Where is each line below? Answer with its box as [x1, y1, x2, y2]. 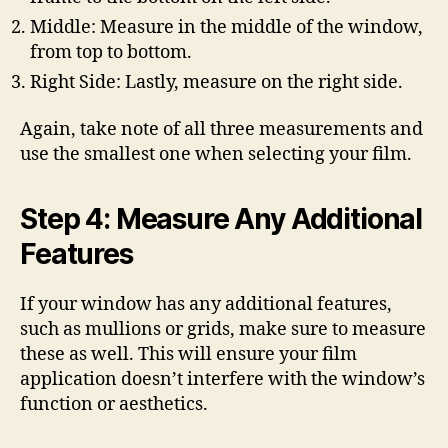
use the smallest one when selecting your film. [20, 143, 412, 166]
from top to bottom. [30, 40, 192, 64]
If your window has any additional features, [20, 293, 392, 316]
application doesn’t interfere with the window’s [20, 368, 425, 391]
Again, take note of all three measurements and [20, 118, 423, 141]
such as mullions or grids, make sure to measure [20, 318, 426, 341]
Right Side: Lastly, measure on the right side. [30, 70, 403, 94]
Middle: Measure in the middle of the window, [30, 15, 423, 39]
